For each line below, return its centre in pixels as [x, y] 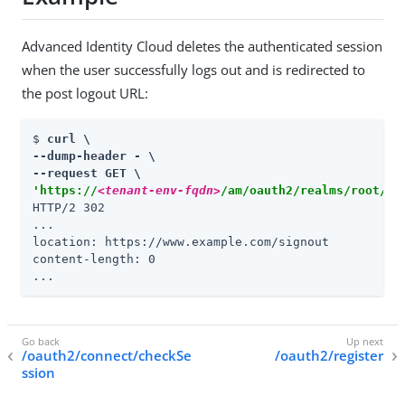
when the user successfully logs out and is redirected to [193, 69]
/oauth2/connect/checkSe [107, 356]
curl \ [69, 138]
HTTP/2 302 [69, 207]
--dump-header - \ [94, 155]
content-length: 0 [94, 259]
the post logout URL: [85, 93]
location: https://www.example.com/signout [181, 241]
